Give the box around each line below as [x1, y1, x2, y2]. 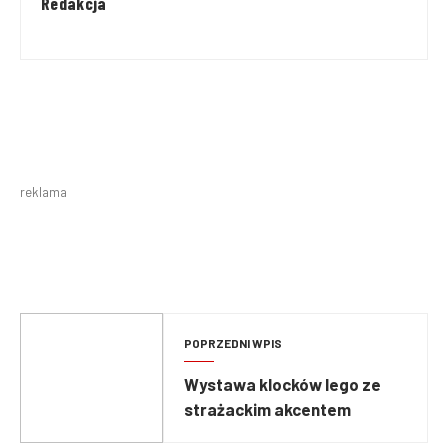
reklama [20, 184, 67, 201]
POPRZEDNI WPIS [183, 336, 282, 351]
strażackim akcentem [183, 399, 351, 420]
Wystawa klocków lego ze [183, 374, 381, 395]
